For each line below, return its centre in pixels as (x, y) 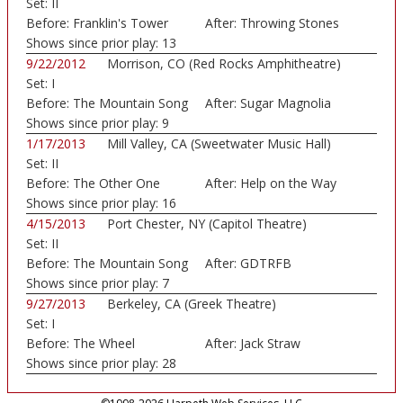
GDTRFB (265, 264)
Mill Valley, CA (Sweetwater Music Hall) (219, 144)
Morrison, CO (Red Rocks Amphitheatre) (224, 64)
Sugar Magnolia (285, 103)
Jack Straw (270, 344)
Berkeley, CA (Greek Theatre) (192, 304)
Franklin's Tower (121, 23)
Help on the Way (288, 184)
